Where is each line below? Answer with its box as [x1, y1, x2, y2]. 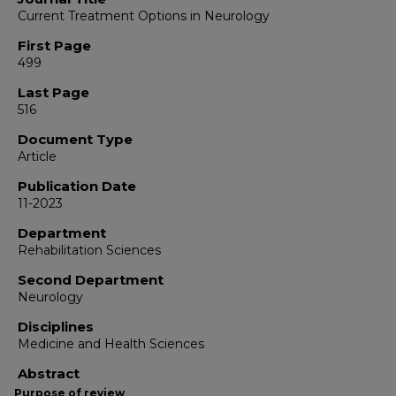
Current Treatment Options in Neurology [18, 8, 270, 25]
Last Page [18, 84, 89, 102]
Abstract [18, 365, 80, 383]
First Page [18, 37, 91, 55]
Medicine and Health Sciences [18, 336, 204, 353]
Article [18, 148, 57, 165]
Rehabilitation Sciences [18, 242, 161, 259]
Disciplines [18, 318, 94, 336]
